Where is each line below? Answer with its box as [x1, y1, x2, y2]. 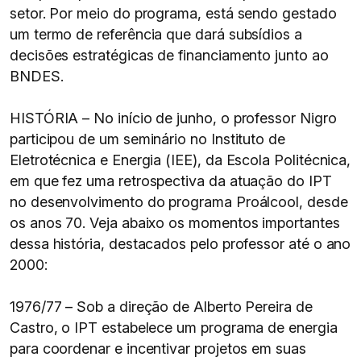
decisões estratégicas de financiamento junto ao [10, 47, 329, 64]
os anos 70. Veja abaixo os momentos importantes [10, 214, 340, 231]
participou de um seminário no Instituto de [10, 131, 285, 147]
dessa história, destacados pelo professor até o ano [10, 235, 351, 252]
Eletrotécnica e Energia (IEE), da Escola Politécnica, [10, 151, 351, 168]
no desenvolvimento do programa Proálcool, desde [10, 193, 348, 210]
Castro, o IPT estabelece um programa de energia [10, 319, 338, 336]
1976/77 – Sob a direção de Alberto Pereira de [10, 298, 313, 315]
